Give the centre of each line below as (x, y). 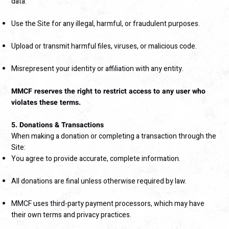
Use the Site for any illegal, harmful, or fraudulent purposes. (106, 24)
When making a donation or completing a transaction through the (114, 136)
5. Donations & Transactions (58, 125)
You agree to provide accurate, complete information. (96, 159)
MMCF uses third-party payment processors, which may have (108, 204)
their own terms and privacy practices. (72, 215)
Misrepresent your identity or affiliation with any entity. (98, 69)
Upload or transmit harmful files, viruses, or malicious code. (104, 47)
